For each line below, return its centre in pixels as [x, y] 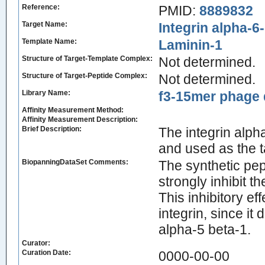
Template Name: [49, 41]
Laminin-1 [190, 45]
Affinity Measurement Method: [73, 110]
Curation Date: [46, 253]
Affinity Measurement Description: [80, 119]
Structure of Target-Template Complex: [87, 59]
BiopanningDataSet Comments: [75, 162]
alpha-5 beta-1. [205, 230]
